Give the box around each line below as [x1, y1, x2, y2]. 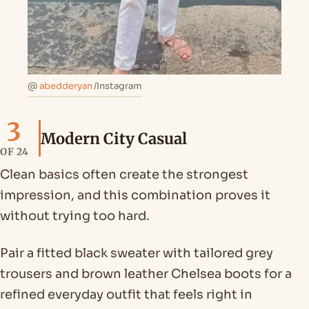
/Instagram [94, 80, 142, 92]
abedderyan [39, 80, 92, 92]
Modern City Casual [41, 128, 188, 148]
